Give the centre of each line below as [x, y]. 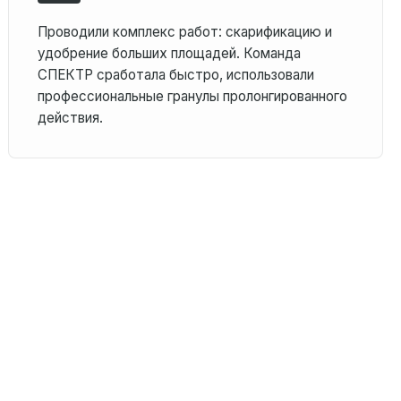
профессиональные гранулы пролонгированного [193, 96]
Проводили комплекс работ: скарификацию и [185, 32]
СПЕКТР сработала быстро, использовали [176, 75]
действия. [71, 118]
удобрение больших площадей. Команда [170, 53]
